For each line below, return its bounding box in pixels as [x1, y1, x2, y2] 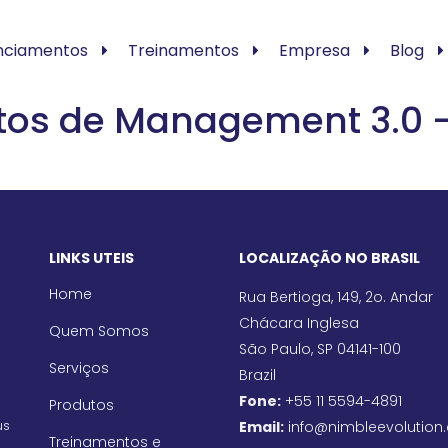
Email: [239, 417, 284, 437]
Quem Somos [49, 321, 149, 341]
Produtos [49, 395, 114, 415]
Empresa [278, 39, 350, 62]
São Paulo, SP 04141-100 [239, 339, 401, 359]
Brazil [239, 365, 276, 385]
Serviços [49, 358, 109, 378]
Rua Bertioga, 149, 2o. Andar [239, 287, 433, 307]
